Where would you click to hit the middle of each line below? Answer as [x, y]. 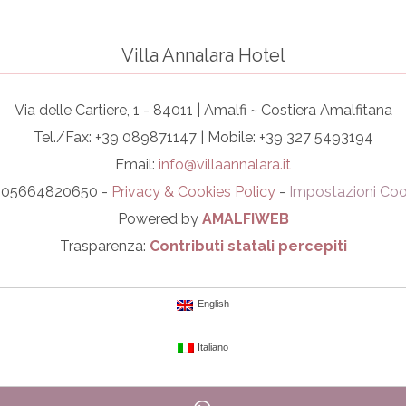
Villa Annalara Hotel [203, 55]
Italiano [213, 347]
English [213, 304]
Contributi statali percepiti [248, 246]
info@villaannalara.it [225, 164]
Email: [137, 164]
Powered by [159, 218]
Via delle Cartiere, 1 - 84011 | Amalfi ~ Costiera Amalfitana [203, 110]
